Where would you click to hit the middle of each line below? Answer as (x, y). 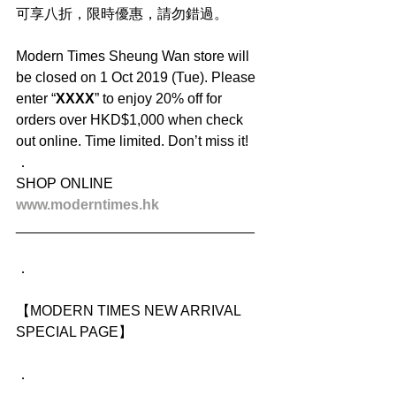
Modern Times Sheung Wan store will (134, 56)
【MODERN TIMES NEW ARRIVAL (130, 310)
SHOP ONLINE (65, 183)
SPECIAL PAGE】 (74, 331)
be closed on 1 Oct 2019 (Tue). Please (137, 77)
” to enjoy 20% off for (160, 98)
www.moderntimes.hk (88, 204)
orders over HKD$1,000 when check (131, 119)
